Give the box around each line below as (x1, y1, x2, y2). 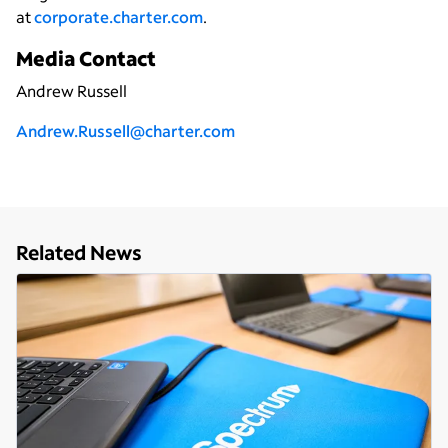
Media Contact (16, 44, 156, 71)
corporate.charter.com (34, 5, 203, 27)
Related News (16, 238, 142, 265)
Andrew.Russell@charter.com (16, 119, 235, 141)
